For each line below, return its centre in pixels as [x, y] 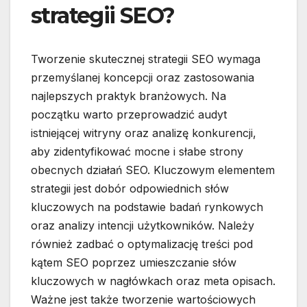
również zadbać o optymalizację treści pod [142, 244]
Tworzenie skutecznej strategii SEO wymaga [146, 59]
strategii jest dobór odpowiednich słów [130, 189]
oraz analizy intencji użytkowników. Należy [143, 226]
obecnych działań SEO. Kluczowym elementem [153, 170]
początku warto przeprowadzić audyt [129, 115]
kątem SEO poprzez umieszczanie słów [134, 263]
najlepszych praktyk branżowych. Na [128, 96]
